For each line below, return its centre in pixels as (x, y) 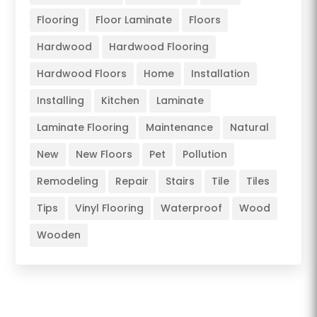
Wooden (59, 235)
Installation (221, 73)
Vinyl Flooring (110, 208)
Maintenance (180, 127)
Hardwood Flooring (159, 46)
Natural (250, 127)
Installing (61, 100)
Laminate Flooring (83, 127)
